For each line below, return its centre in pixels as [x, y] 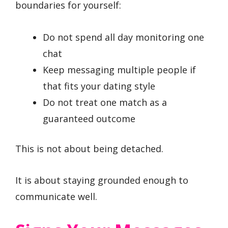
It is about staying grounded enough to [102, 180]
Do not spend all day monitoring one [123, 37]
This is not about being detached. [89, 148]
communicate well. [56, 197]
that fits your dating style [99, 86]
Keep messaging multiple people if [119, 69]
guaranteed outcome [89, 118]
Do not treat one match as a [105, 102]
